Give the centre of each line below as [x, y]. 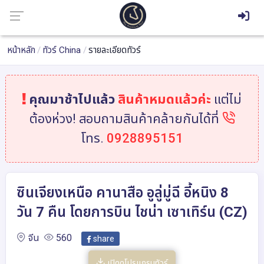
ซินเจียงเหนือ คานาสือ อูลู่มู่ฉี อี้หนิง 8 [122, 192]
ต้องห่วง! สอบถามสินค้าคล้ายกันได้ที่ [126, 119]
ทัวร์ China [62, 50]
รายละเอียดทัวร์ [114, 50]
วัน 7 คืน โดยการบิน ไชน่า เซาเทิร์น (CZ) [132, 212]
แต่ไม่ [226, 99]
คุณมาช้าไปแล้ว [70, 99]
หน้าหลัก [21, 50]
